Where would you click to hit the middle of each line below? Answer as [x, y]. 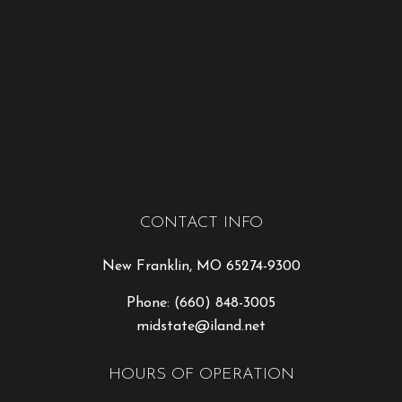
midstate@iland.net [201, 326]
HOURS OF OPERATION [201, 374]
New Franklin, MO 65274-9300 [201, 266]
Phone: [150, 303]
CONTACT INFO [201, 223]
